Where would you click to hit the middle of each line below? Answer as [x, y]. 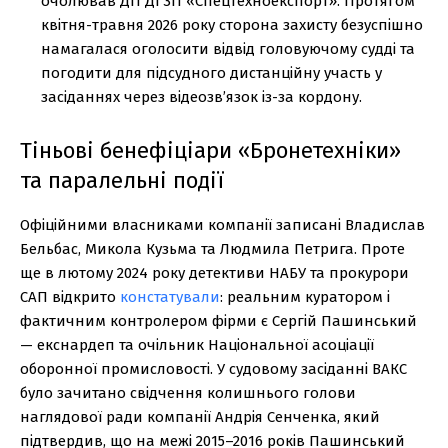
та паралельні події [122, 180]
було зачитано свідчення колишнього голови [188, 392]
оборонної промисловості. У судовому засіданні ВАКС [213, 368]
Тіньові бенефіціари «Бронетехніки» [210, 150]
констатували [170, 296]
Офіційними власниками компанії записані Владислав [222, 224]
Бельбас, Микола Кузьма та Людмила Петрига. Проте [212, 248]
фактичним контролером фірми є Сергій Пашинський [218, 320]
